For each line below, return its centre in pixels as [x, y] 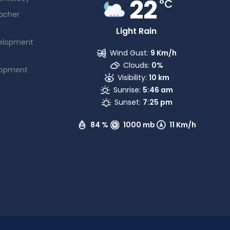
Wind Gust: [129, 53]
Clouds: [137, 65]
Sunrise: [127, 90]
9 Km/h [164, 53]
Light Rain [136, 31]
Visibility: [132, 78]
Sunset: [127, 102]
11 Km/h [183, 125]
